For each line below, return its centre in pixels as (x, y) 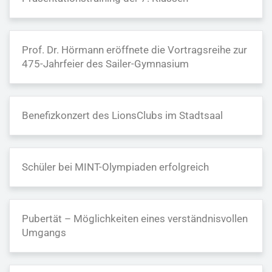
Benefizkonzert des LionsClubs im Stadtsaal (122, 115)
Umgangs (44, 233)
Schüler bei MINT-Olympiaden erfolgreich (115, 167)
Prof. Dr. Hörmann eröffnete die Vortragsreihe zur (134, 50)
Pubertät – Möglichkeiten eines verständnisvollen (135, 219)
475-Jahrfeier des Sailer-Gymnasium (105, 64)
